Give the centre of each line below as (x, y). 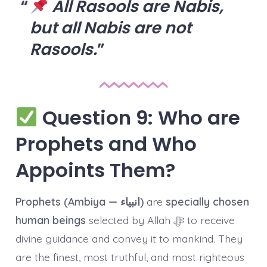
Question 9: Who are (139, 118)
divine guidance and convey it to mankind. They (129, 239)
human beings (50, 220)
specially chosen (207, 202)
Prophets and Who (106, 144)
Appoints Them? (95, 170)
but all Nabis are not (110, 27)
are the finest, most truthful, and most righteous (130, 257)
